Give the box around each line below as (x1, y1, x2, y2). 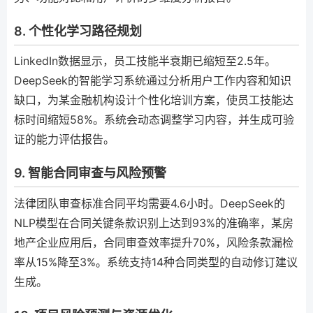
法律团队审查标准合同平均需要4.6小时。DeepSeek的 (14, 196, 285, 210)
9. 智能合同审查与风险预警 (14, 166, 166, 180)
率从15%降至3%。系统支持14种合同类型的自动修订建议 (14, 254, 298, 269)
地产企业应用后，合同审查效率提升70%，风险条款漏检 (14, 235, 293, 249)
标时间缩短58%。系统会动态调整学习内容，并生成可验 (14, 112, 294, 126)
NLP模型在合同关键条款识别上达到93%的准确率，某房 (14, 215, 293, 230)
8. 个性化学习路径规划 (14, 23, 142, 38)
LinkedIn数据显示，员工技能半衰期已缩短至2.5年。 (14, 54, 276, 68)
